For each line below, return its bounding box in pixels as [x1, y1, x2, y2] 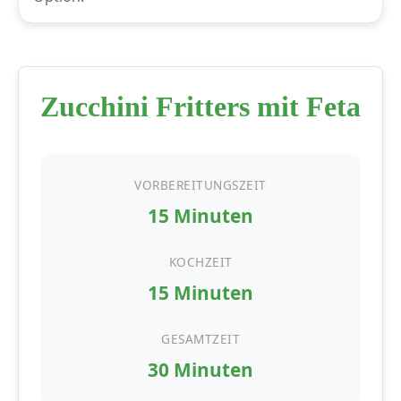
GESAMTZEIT [161, 330, 240, 348]
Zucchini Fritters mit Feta [40, 90, 361, 124]
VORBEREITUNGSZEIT [134, 176, 267, 194]
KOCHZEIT [168, 253, 233, 271]
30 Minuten [148, 357, 253, 383]
